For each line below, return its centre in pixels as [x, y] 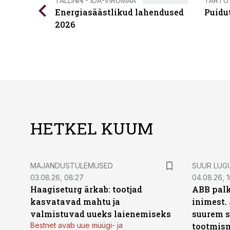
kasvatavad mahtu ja [75, 202]
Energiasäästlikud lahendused [119, 12]
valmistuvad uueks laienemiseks [101, 214]
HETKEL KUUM [92, 128]
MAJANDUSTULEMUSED [72, 166]
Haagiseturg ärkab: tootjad [86, 189]
